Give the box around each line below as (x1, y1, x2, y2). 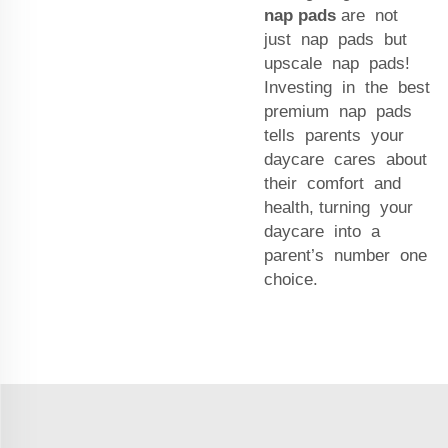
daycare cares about (264, 149, 432, 169)
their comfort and (264, 173, 406, 193)
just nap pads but (264, 29, 412, 49)
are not (336, 5, 403, 25)
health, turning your (264, 197, 418, 217)
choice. (264, 269, 318, 289)
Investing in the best (264, 77, 435, 97)
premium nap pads (264, 101, 417, 121)
